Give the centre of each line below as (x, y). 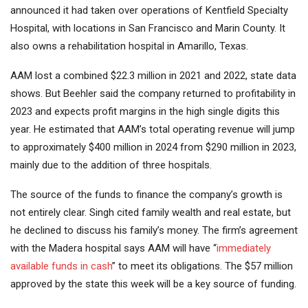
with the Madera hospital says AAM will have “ (113, 249)
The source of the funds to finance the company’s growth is (146, 195)
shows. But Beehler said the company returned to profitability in (153, 94)
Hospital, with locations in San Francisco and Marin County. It (148, 29)
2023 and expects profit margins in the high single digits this (145, 112)
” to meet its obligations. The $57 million (202, 266)
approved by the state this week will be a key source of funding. (153, 284)
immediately (244, 249)
